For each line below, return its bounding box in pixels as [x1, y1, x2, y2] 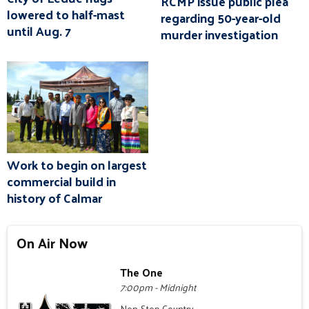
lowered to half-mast [7, 3, 125, 26]
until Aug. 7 [7, 19, 71, 43]
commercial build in [7, 169, 116, 192]
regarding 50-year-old [160, 6, 281, 29]
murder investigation [160, 22, 278, 46]
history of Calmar [7, 186, 102, 209]
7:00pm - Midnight [120, 278, 197, 296]
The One [120, 261, 163, 282]
